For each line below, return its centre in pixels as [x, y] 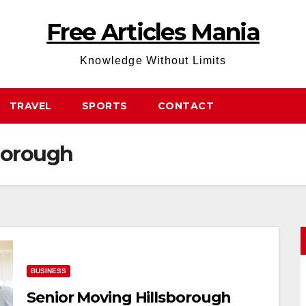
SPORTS [105, 106]
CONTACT [185, 106]
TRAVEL [30, 106]
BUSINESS [48, 270]
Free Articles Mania [153, 32]
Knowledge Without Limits [153, 60]
